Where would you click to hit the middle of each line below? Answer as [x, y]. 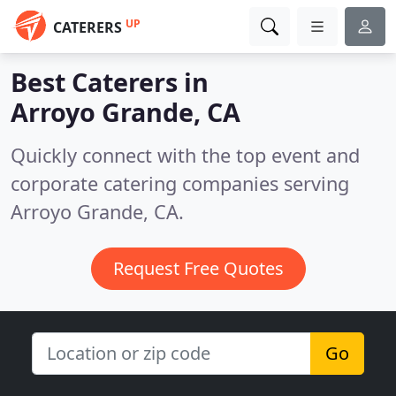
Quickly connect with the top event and [185, 155]
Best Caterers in [110, 82]
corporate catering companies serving [180, 183]
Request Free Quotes [198, 268]
